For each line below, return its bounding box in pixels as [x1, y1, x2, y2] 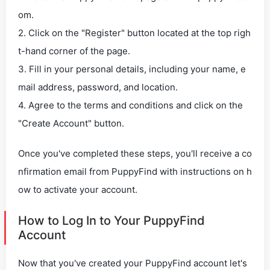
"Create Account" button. [18, 118, 124, 129]
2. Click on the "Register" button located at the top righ [18, 27, 251, 39]
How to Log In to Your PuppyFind [18, 213, 205, 228]
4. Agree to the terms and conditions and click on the [18, 99, 243, 111]
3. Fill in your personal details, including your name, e [18, 63, 246, 75]
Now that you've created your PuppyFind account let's [18, 257, 247, 269]
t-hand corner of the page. [18, 45, 130, 57]
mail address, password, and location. [18, 81, 178, 93]
